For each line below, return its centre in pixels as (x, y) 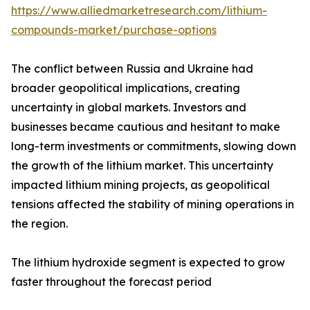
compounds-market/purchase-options (114, 30)
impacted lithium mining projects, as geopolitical (140, 185)
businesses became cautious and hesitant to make (146, 127)
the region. (39, 224)
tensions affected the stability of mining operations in (153, 204)
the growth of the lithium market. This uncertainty (142, 166)
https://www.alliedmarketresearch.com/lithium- (139, 11)
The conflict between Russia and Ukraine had (132, 69)
